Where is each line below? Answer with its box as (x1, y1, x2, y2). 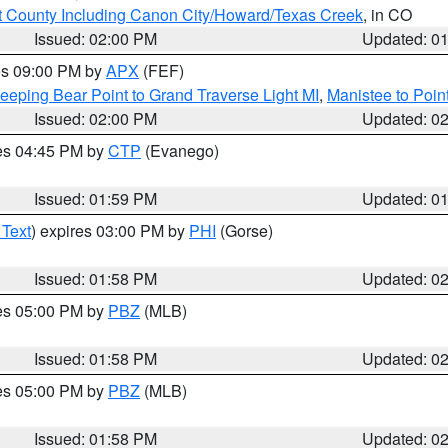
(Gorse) (216, 219, 273, 242)
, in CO (363, 3, 412, 26)
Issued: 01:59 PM (34, 187, 158, 210)
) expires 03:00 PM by (31, 219, 189, 242)
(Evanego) (141, 139, 219, 162)
